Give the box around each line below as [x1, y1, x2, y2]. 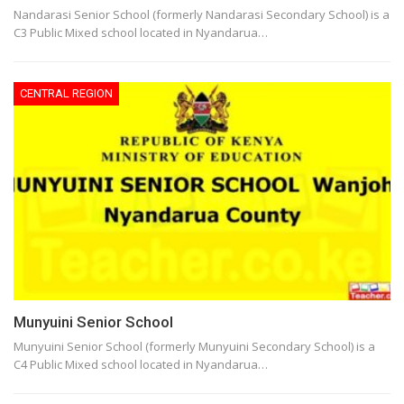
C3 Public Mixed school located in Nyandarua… [14, 23, 268, 41]
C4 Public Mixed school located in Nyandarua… [14, 355, 268, 372]
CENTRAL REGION [20, 86, 113, 100]
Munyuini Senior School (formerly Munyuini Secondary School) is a [14, 337, 375, 354]
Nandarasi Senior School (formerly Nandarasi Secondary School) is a [14, 5, 390, 23]
